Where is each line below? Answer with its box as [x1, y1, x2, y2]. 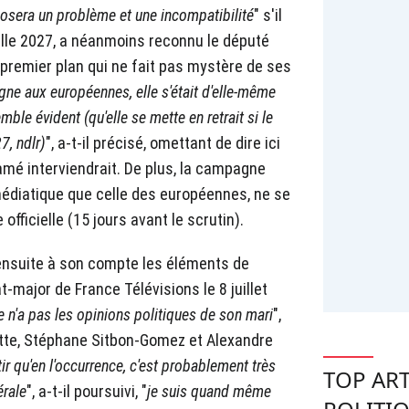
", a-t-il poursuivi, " [26, 382, 147, 402]
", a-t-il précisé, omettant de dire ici [46, 133, 280, 153]
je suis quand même [147, 382, 271, 402]
